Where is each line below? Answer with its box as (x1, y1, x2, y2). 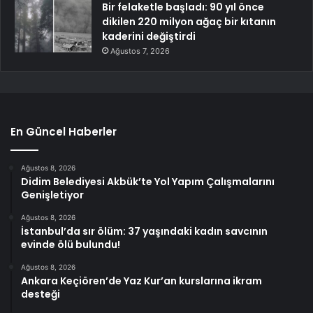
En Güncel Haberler (10, 124, 117, 139)
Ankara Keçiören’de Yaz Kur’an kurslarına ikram (21, 273, 262, 288)
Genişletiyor (21, 187, 84, 202)
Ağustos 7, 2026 (110, 45, 170, 56)
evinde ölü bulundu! (21, 237, 120, 252)
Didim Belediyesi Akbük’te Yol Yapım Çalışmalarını (21, 174, 275, 189)
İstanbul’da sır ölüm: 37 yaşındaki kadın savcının (21, 224, 268, 238)
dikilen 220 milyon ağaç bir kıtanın (102, 14, 276, 29)
